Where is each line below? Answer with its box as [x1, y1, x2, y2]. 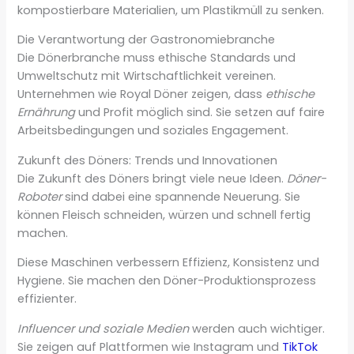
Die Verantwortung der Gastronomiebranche [17, 32, 276, 48]
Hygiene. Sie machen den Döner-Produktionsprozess [17, 273, 317, 289]
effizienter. [17, 291, 77, 307]
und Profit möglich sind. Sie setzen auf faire [75, 104, 326, 121]
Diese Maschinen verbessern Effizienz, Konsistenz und [17, 254, 320, 271]
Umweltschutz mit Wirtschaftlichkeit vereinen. [17, 68, 277, 85]
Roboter [17, 188, 62, 205]
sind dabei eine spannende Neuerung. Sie [62, 188, 301, 205]
